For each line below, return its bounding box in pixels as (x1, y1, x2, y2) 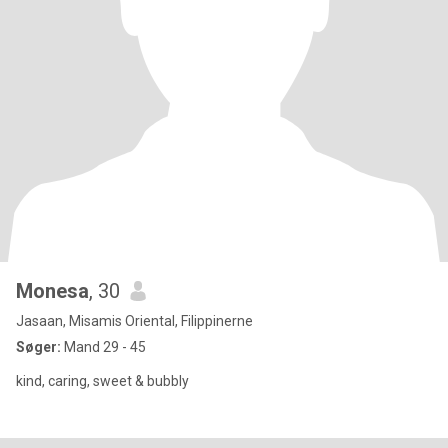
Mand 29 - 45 (61, 339, 146, 355)
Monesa (16, 279, 89, 303)
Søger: (16, 339, 61, 355)
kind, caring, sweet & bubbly (16, 373, 189, 389)
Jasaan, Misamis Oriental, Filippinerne (16, 313, 253, 329)
